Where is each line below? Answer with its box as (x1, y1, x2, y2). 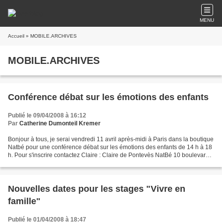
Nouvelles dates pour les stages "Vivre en (8, 184, 185, 194)
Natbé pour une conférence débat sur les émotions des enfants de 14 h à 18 (8, 144, 212, 151)
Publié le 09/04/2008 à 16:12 (8, 112, 86, 119)
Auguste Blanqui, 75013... (8, 160, 77, 166)
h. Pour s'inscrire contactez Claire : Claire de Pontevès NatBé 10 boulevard (8, 152, 209, 159)
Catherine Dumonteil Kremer (19, 120, 101, 127)
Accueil (8, 33, 24, 39)
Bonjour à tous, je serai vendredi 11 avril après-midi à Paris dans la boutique (8, 136, 214, 143)
